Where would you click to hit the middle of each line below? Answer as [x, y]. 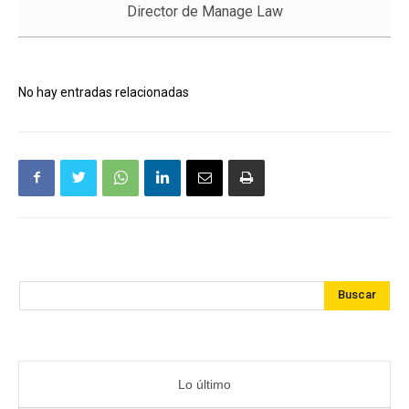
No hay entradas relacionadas [104, 92]
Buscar [357, 295]
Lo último [204, 384]
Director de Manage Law [204, 11]
